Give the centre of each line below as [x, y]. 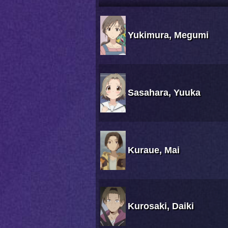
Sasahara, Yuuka [164, 93]
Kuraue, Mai [154, 150]
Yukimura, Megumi [168, 35]
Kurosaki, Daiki [161, 206]
